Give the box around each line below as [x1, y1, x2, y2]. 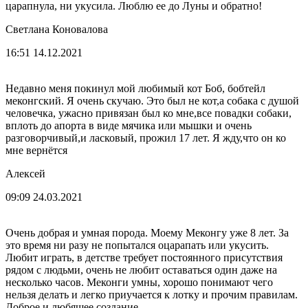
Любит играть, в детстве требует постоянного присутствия [5, 252, 283, 264]
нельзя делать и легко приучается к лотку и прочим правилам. [5, 289, 298, 301]
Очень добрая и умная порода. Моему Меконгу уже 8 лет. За [5, 227, 289, 239]
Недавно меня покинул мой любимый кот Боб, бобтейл [5, 82, 265, 95]
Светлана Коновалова [5, 23, 108, 36]
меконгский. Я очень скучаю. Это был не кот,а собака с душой [5, 95, 299, 107]
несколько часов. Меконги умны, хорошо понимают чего [5, 276, 273, 289]
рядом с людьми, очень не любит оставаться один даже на [5, 264, 277, 276]
